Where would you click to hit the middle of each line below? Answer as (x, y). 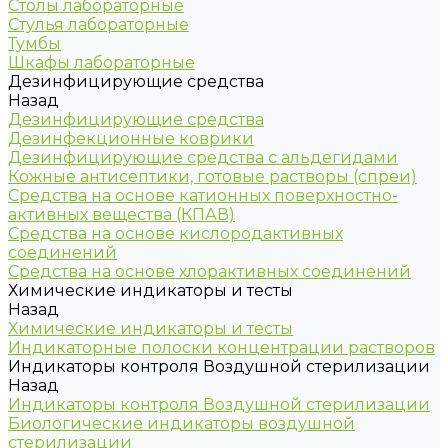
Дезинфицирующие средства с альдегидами (203, 157)
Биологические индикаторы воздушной (181, 423)
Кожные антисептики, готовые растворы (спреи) (212, 176)
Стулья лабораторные (98, 24)
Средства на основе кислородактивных (175, 233)
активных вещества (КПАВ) (121, 214)
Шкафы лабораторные (101, 62)
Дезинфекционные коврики (131, 138)
